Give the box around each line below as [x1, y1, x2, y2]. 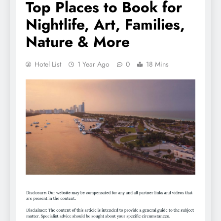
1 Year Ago [77, 59, 110, 69]
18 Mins [146, 59, 169, 69]
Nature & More [26, 31, 130, 52]
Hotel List [35, 59, 61, 69]
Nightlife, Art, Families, [26, 13, 185, 35]
